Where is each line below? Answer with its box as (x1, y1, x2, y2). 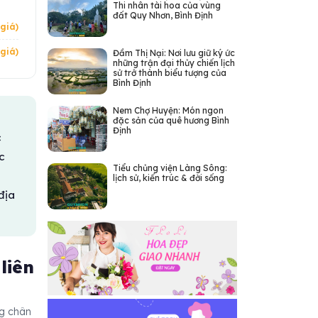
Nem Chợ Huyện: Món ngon (112, 105, 224, 116)
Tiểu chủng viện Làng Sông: (112, 163, 227, 173)
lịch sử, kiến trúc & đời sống (112, 172, 224, 183)
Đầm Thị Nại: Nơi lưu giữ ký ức (112, 48, 235, 58)
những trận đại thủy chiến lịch (112, 57, 235, 68)
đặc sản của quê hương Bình (112, 115, 229, 126)
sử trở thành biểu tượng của (112, 67, 226, 78)
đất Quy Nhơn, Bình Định (112, 10, 213, 21)
